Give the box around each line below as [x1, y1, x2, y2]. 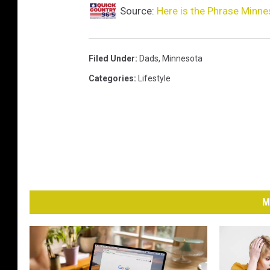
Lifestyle [138, 74, 171, 84]
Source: [118, 5, 157, 17]
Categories [89, 74, 134, 84]
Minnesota [162, 54, 202, 64]
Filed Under [89, 54, 135, 64]
